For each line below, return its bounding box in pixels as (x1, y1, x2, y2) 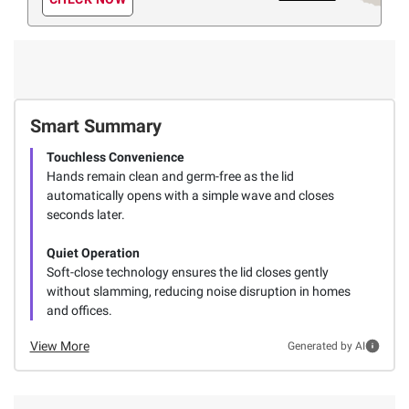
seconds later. (46, 206, 125, 222)
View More (29, 338, 89, 353)
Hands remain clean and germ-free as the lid (46, 168, 294, 184)
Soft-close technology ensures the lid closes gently (46, 264, 329, 279)
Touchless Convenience (46, 149, 184, 164)
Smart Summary (29, 114, 162, 137)
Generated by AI (287, 340, 365, 353)
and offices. (46, 302, 112, 318)
